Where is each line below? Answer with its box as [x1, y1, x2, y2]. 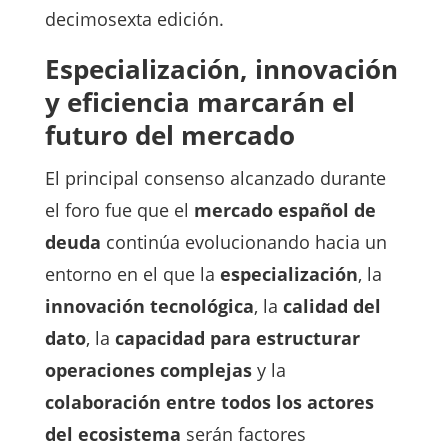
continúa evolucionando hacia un [100, 230, 387, 255]
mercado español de [193, 198, 376, 223]
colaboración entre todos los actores [44, 390, 374, 415]
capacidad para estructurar [114, 326, 360, 351]
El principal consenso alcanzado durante [44, 166, 386, 191]
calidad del [282, 294, 381, 319]
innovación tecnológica [44, 294, 254, 319]
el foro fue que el [44, 198, 194, 223]
